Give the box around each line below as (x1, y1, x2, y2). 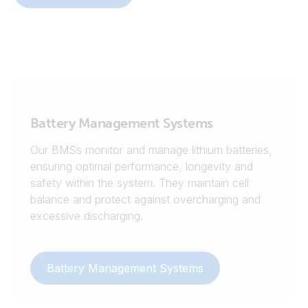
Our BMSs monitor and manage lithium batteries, (30, 143, 272, 157)
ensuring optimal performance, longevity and (30, 159, 253, 173)
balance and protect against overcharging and (30, 192, 261, 206)
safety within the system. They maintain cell (30, 176, 249, 190)
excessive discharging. (30, 209, 143, 223)
